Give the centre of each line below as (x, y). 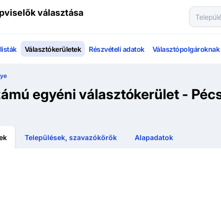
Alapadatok (154, 138)
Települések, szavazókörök (71, 138)
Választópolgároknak (186, 49)
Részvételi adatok (117, 49)
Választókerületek (53, 49)
